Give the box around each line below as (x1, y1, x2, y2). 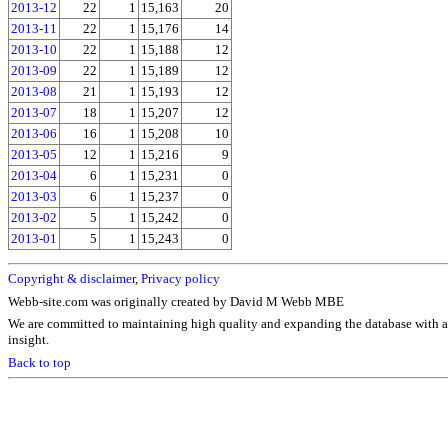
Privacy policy (141, 271, 220, 287)
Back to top (8, 354, 71, 370)
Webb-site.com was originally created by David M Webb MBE (8, 293, 344, 309)
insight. (8, 332, 49, 348)
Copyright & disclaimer (8, 271, 135, 287)
